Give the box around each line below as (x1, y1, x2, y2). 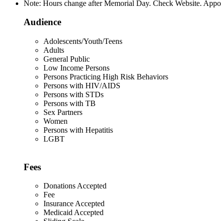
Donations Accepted (43, 182, 107, 190)
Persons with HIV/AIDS (43, 81, 120, 90)
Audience (24, 17, 61, 28)
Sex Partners (43, 108, 82, 116)
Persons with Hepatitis (43, 125, 113, 134)
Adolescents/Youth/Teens (43, 37, 122, 45)
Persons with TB (43, 99, 96, 108)
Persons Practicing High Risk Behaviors (43, 72, 168, 81)
